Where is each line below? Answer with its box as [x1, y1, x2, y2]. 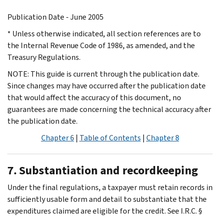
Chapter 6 [41, 132, 74, 143]
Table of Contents [79, 132, 141, 143]
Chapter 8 [146, 132, 179, 143]
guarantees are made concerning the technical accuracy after [7, 104, 211, 114]
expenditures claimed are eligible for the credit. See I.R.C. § [7, 205, 202, 216]
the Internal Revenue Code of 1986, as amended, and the [7, 40, 195, 51]
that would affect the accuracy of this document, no [7, 92, 181, 103]
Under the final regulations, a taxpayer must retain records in [7, 182, 213, 192]
